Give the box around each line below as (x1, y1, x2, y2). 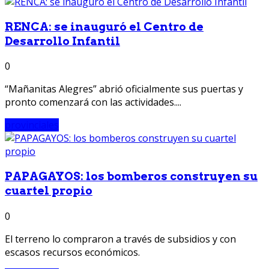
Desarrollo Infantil (5, 34, 120, 48)
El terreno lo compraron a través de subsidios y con (5, 232, 236, 246)
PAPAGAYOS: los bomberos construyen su (5, 169, 258, 184)
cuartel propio (5, 184, 92, 198)
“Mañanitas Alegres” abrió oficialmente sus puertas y (5, 82, 243, 96)
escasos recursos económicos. (5, 245, 140, 259)
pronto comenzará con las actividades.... (5, 95, 181, 109)
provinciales (5, 118, 59, 132)
